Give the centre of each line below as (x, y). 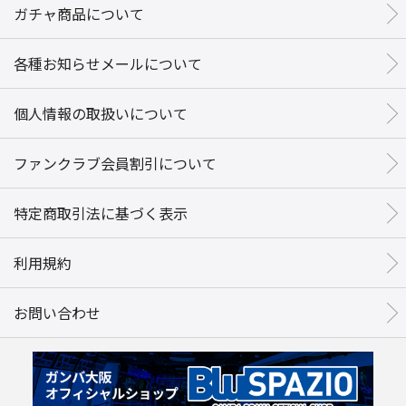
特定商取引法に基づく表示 (101, 213)
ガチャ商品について (79, 14)
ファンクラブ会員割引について (115, 163)
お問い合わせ (57, 313)
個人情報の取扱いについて (101, 113)
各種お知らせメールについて (108, 63)
